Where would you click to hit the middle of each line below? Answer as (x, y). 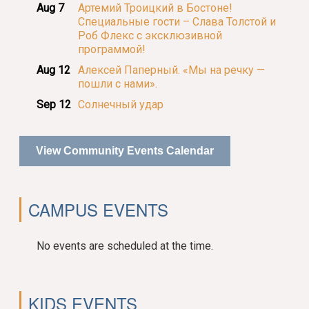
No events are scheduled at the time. (125, 246)
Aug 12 (54, 70)
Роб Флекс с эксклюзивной (150, 36)
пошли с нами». (118, 84)
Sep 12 (54, 105)
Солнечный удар (121, 105)
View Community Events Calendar (125, 151)
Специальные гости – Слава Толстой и (177, 22)
